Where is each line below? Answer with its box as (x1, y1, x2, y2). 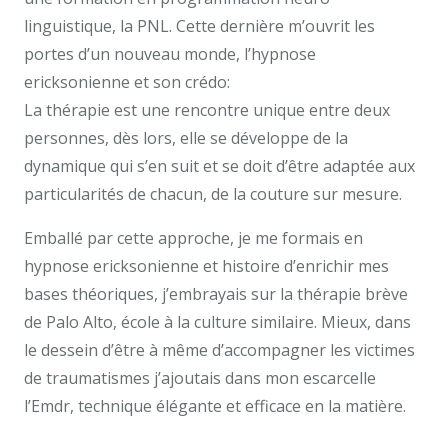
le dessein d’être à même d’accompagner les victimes (24, 338, 415, 361)
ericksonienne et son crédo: (24, 70, 230, 93)
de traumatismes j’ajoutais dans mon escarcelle (24, 366, 376, 389)
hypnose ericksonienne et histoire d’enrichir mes (24, 254, 389, 277)
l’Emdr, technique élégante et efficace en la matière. (24, 394, 406, 417)
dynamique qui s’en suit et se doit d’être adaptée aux (24, 154, 415, 177)
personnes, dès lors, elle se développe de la (24, 126, 348, 149)
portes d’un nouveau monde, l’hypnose (24, 42, 316, 65)
